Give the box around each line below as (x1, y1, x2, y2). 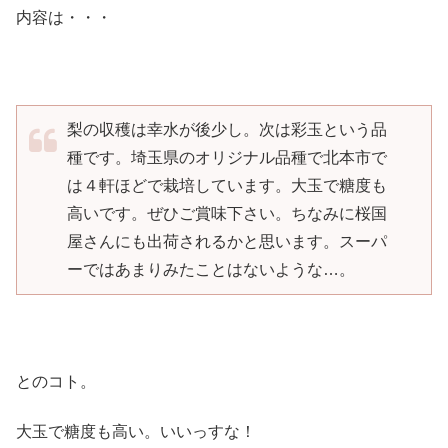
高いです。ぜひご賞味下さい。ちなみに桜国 (67, 204, 387, 222)
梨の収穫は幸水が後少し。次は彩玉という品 (67, 120, 387, 138)
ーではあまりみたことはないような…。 (67, 260, 355, 278)
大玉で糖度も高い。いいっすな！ (16, 423, 256, 441)
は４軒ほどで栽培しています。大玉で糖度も (67, 176, 387, 194)
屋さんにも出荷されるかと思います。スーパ (67, 232, 387, 250)
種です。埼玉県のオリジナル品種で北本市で (67, 148, 387, 166)
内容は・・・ (16, 9, 112, 27)
